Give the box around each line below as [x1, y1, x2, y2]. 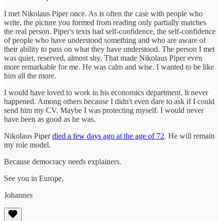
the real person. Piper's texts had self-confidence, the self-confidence [4, 27, 216, 36]
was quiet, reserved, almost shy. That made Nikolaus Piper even [4, 53, 202, 62]
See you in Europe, [4, 174, 64, 183]
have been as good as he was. [4, 114, 96, 123]
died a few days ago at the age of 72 [52, 131, 164, 140]
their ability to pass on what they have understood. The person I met [4, 44, 215, 53]
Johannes [4, 190, 33, 199]
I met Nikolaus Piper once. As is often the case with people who [4, 9, 203, 18]
